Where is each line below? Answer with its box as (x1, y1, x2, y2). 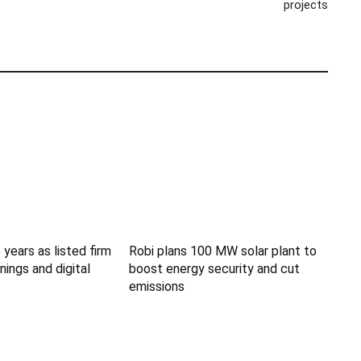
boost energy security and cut (129, 261, 301, 277)
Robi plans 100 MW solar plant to (129, 243, 317, 259)
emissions (129, 279, 185, 295)
